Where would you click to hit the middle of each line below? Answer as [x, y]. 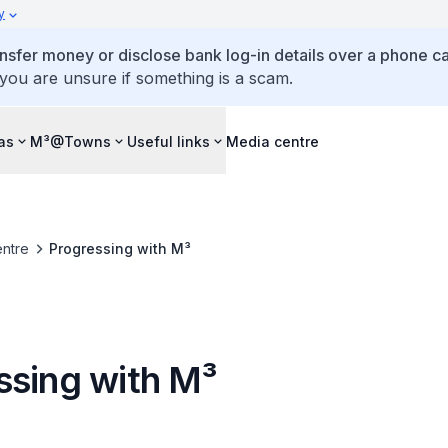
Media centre [272, 141]
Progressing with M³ [119, 248]
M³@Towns [70, 141]
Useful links [168, 141]
